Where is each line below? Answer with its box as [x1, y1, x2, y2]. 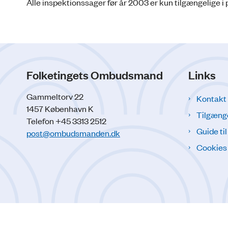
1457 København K [26, 102, 94, 114]
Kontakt [196, 92, 226, 104]
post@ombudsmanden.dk [26, 127, 120, 138]
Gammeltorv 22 [26, 90, 83, 102]
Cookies [196, 141, 227, 153]
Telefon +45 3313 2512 [26, 115, 106, 126]
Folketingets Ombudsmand [26, 67, 163, 82]
